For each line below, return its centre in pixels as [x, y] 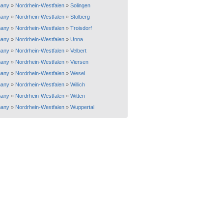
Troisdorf [81, 28]
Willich [78, 84]
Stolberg [80, 17]
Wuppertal [82, 107]
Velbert [78, 51]
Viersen [79, 62]
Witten [78, 96]
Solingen [80, 5]
